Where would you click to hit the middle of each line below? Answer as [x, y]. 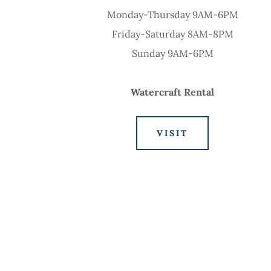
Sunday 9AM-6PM [172, 54]
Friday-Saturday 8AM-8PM [172, 34]
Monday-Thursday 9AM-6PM [172, 15]
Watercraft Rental [173, 92]
